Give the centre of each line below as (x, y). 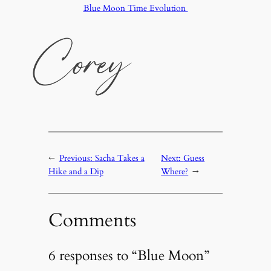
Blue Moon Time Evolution (135, 8)
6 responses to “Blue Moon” (129, 255)
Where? (175, 172)
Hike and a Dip (76, 172)
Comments (92, 220)
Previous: (77, 158)
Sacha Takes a (119, 158)
